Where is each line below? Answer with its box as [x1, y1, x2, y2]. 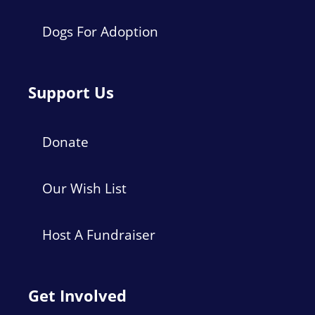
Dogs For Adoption [42, 22, 158, 41]
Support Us [28, 82, 114, 103]
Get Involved [28, 285, 127, 306]
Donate [42, 133, 89, 151]
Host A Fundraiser [42, 226, 155, 244]
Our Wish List [42, 179, 127, 198]
